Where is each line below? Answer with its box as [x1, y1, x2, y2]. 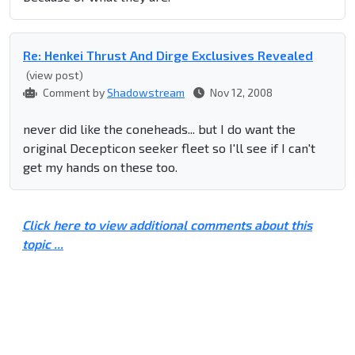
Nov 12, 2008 [208, 86, 273, 100]
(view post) [26, 68, 83, 82]
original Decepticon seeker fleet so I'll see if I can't [23, 140, 315, 156]
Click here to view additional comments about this [22, 217, 312, 233]
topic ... [22, 236, 63, 252]
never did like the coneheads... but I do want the [23, 121, 296, 137]
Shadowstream [107, 86, 185, 100]
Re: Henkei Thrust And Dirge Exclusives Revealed [23, 48, 313, 63]
